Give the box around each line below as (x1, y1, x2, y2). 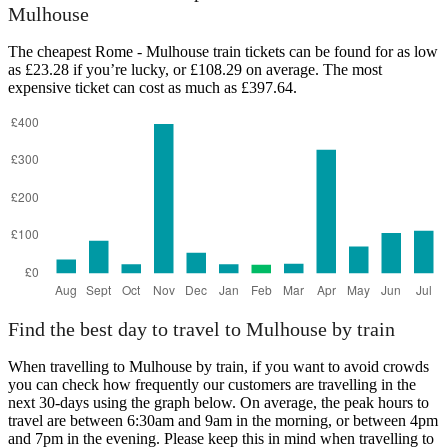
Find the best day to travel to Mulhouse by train (8, 318, 395, 341)
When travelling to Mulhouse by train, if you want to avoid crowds (8, 358, 429, 376)
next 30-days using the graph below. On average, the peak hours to (8, 394, 429, 412)
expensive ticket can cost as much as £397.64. (8, 78, 297, 96)
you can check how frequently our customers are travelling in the (8, 376, 416, 394)
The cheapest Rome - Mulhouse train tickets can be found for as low (8, 42, 438, 60)
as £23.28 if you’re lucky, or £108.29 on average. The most (8, 60, 382, 78)
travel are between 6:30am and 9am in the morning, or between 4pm (8, 412, 438, 430)
